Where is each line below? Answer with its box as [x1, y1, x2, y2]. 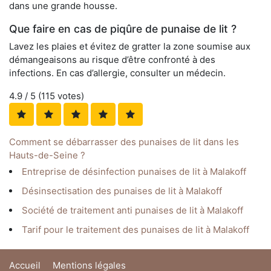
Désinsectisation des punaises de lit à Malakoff [22, 185, 222, 197]
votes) [55, 90, 84, 102]
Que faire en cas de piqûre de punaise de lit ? [9, 22, 237, 36]
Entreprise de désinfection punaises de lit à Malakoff [22, 166, 246, 178]
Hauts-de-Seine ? [9, 149, 85, 162]
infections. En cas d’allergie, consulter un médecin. [9, 67, 226, 79]
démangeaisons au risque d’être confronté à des [9, 54, 215, 66]
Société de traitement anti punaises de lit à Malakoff [22, 204, 243, 217]
